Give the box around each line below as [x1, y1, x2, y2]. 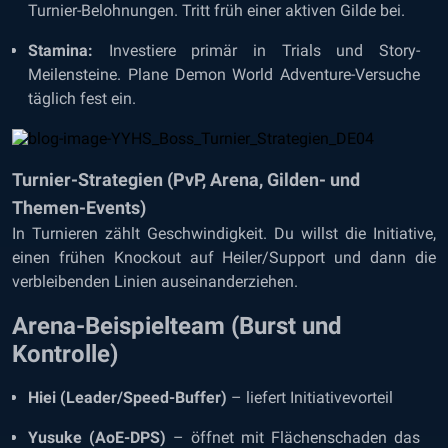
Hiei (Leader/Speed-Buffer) [28, 388, 227, 407]
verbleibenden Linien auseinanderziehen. [12, 272, 298, 291]
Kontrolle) [12, 340, 118, 368]
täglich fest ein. [28, 89, 136, 108]
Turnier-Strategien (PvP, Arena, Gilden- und [12, 169, 360, 190]
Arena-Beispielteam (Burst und [12, 312, 342, 340]
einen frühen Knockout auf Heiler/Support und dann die [12, 248, 436, 267]
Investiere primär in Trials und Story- [93, 41, 420, 60]
